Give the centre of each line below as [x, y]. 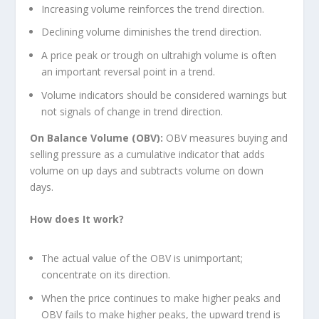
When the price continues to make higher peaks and [161, 298]
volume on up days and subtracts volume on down [147, 170]
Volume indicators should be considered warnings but [164, 95]
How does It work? [77, 219]
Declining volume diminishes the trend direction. [152, 32]
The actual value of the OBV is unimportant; [142, 258]
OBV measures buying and [226, 137]
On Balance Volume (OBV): [97, 137]
